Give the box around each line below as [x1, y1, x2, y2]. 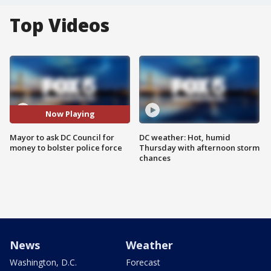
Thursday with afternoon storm [139, 142, 260, 153]
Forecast [126, 256, 160, 268]
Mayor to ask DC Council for [10, 131, 114, 143]
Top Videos [10, 13, 109, 38]
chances [139, 152, 171, 163]
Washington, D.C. [10, 256, 77, 268]
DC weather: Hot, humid [139, 131, 230, 143]
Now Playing [45, 108, 95, 120]
